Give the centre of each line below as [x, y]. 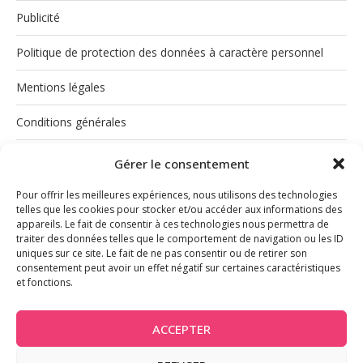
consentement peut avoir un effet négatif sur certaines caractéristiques [178, 268]
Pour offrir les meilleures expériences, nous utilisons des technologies [177, 195]
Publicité [38, 18]
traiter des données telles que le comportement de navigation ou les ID [180, 239]
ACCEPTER [181, 329]
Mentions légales [61, 88]
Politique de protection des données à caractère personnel [170, 53]
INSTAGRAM [51, 301]
